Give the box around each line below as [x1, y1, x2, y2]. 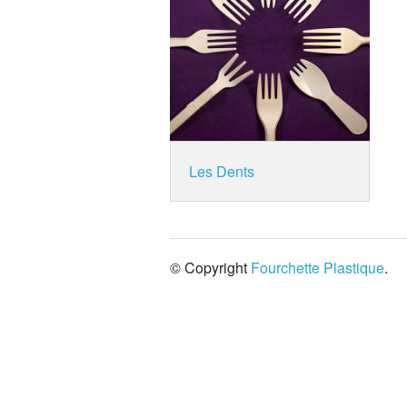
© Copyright [170, 257, 251, 278]
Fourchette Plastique [251, 257, 384, 278]
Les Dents [189, 161, 254, 182]
